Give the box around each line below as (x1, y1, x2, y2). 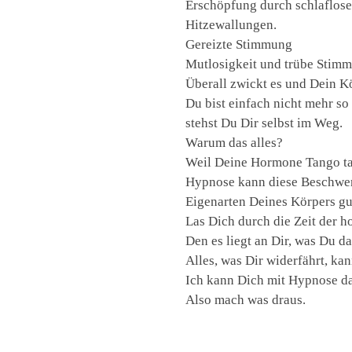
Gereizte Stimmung (185, 37, 293, 53)
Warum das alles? (185, 135, 284, 151)
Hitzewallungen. (185, 17, 277, 33)
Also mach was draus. (185, 292, 306, 308)
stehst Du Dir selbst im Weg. (185, 115, 343, 131)
